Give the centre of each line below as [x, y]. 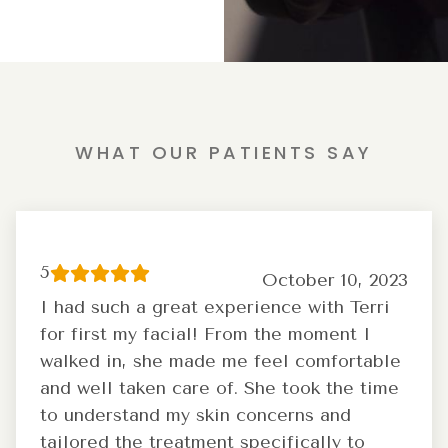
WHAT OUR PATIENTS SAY [224, 153]
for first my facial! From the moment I [205, 334]
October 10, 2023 [335, 280]
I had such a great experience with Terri [215, 307]
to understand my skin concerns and [195, 415]
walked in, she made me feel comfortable [220, 361]
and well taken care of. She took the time [219, 388]
